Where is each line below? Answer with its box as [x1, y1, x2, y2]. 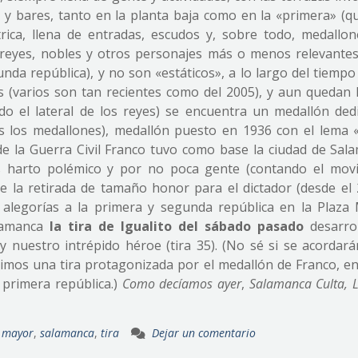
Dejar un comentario [152, 325, 256, 340]
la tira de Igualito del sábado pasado [50, 217, 304, 235]
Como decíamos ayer [121, 275, 241, 292]
